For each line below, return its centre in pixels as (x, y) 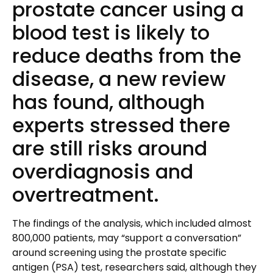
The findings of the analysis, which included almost (132, 223)
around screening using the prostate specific (119, 252)
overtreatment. (86, 194)
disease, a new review (119, 79)
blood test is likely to (111, 32)
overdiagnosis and (103, 171)
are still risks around (110, 148)
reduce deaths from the (127, 55)
